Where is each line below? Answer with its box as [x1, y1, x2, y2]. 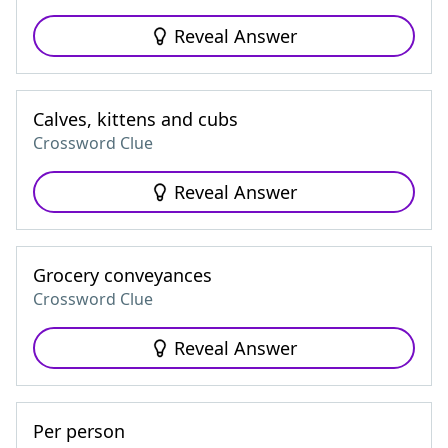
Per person [33, 419, 125, 443]
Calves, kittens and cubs [33, 107, 238, 131]
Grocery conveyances [33, 263, 212, 287]
